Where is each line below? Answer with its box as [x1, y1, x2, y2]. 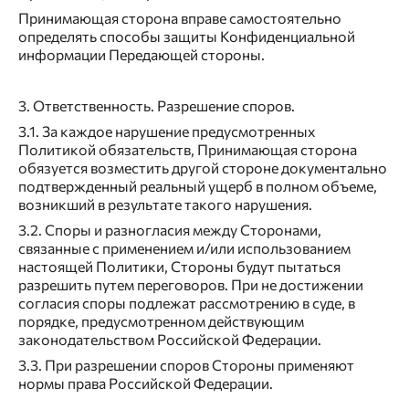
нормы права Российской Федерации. [18, 374, 273, 393]
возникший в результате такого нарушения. [18, 195, 312, 214]
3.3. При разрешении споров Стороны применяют [18, 356, 354, 374]
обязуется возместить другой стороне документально [18, 159, 387, 177]
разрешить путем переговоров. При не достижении [18, 276, 363, 294]
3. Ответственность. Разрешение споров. [18, 97, 295, 115]
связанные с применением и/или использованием [18, 239, 351, 257]
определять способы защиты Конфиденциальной [18, 27, 355, 46]
